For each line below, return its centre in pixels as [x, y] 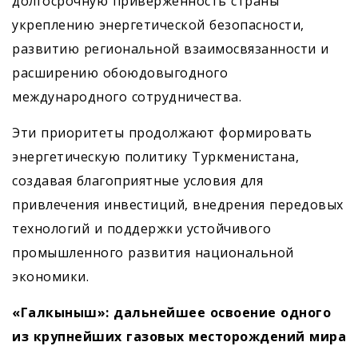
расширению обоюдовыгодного [120, 73]
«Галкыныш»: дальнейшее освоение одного [171, 312]
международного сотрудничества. [127, 97]
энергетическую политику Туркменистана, [155, 157]
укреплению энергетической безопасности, [158, 25]
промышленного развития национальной [153, 253]
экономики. [50, 276]
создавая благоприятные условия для [137, 181]
